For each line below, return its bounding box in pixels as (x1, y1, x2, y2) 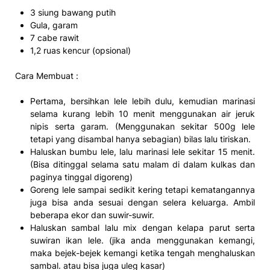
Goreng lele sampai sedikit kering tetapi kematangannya (30, 184, 255, 195)
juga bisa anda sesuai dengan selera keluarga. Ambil (30, 196, 255, 207)
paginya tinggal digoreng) (30, 171, 133, 182)
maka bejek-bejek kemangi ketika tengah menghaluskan (30, 247, 255, 258)
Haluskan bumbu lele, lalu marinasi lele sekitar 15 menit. (30, 146, 255, 157)
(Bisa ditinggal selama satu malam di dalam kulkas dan (30, 159, 255, 169)
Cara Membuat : (15, 70, 78, 81)
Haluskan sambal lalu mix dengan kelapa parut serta (30, 222, 255, 233)
